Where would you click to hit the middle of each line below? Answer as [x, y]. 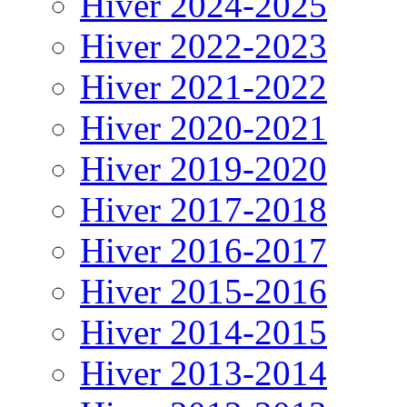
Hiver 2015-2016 [203, 291]
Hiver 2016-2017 [203, 250]
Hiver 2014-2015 [203, 332]
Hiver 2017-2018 [203, 209]
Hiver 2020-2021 [203, 128]
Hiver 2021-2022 [203, 87]
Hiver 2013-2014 [203, 373]
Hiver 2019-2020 [203, 169]
